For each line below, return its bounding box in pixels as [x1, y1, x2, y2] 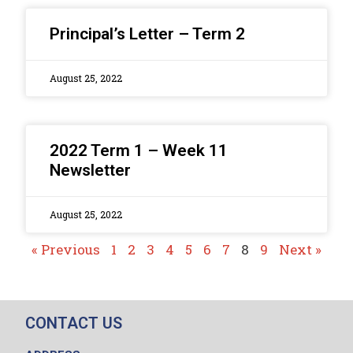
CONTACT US [25, 314, 123, 333]
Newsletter [50, 161, 132, 180]
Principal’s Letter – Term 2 [50, 24, 246, 44]
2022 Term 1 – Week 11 [50, 141, 229, 161]
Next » [279, 240, 321, 259]
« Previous [32, 240, 100, 259]
